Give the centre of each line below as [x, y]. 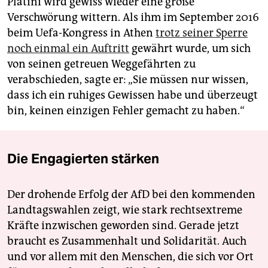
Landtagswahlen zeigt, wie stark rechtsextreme [125, 210]
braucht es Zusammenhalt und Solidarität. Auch [127, 241]
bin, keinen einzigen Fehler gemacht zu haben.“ [126, 110]
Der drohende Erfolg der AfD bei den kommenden [131, 194]
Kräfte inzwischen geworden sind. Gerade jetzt [123, 225]
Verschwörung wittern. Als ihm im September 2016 [133, 17]
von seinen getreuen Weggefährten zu [101, 64]
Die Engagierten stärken [83, 158]
